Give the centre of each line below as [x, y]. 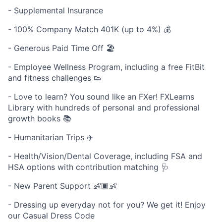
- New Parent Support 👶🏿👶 [62, 186]
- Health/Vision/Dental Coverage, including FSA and [105, 156]
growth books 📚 [40, 119]
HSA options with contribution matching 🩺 [88, 167]
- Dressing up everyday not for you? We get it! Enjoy [107, 205]
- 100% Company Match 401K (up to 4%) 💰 [89, 29]
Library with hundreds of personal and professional [104, 108]
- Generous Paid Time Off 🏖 [61, 48]
